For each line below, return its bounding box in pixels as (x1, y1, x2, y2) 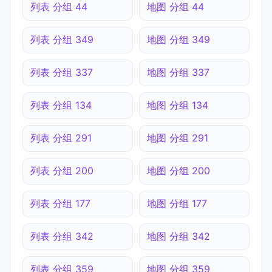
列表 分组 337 (30, 66, 93, 79)
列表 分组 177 (30, 197, 90, 210)
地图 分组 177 (147, 197, 207, 210)
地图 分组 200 (147, 165, 210, 177)
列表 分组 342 (30, 230, 93, 243)
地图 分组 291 (147, 132, 208, 144)
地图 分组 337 (147, 66, 209, 79)
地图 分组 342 (147, 230, 210, 243)
